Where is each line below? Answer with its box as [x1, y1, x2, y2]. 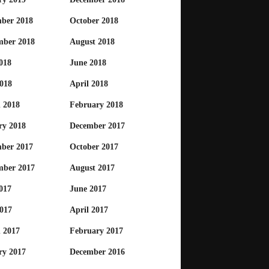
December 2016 [70, 247, 125, 257]
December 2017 [70, 121, 125, 131]
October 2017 [70, 142, 118, 152]
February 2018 [70, 100, 123, 110]
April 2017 [70, 205, 108, 215]
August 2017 [70, 163, 115, 173]
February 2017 [70, 226, 123, 236]
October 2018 [70, 16, 118, 26]
